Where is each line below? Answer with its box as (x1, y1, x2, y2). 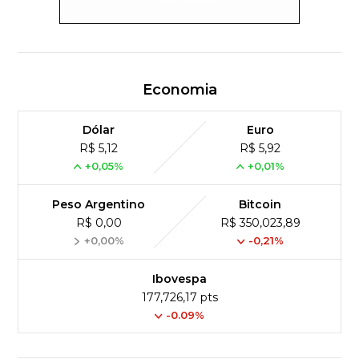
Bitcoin (239, 196, 282, 212)
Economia (142, 80, 217, 99)
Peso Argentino (52, 196, 146, 212)
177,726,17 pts (141, 289, 218, 305)
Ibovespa (152, 271, 207, 286)
